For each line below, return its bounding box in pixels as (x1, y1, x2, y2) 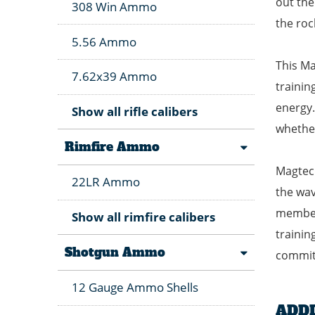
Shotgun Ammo (65, 243, 165, 261)
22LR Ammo (72, 174, 140, 191)
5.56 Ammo (72, 33, 136, 50)
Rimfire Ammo (65, 138, 160, 155)
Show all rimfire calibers (72, 208, 215, 225)
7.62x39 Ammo (72, 68, 157, 85)
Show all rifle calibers (72, 103, 198, 120)
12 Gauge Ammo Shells (72, 279, 198, 296)
